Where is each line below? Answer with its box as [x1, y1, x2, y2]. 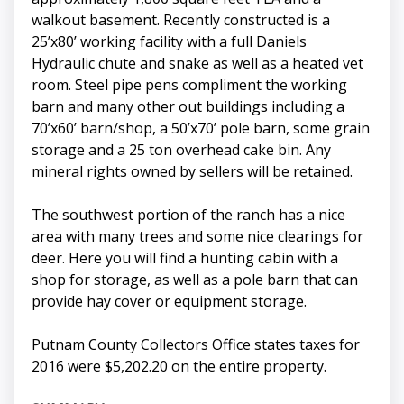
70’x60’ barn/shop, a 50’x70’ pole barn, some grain [32, 118, 370, 139]
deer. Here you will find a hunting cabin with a [32, 248, 338, 269]
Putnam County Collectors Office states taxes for [32, 335, 360, 355]
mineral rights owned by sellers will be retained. [32, 161, 353, 182]
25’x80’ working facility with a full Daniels [32, 32, 307, 52]
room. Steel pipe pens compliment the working [32, 75, 347, 96]
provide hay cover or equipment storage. [32, 291, 307, 312]
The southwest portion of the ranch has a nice [32, 205, 345, 225]
